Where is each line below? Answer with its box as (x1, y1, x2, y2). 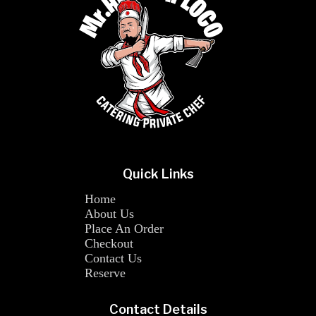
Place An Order (85, 221, 164, 236)
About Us (85, 207, 134, 221)
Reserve (85, 266, 126, 280)
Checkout (85, 236, 133, 250)
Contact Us (85, 251, 142, 265)
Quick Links (122, 166, 194, 181)
